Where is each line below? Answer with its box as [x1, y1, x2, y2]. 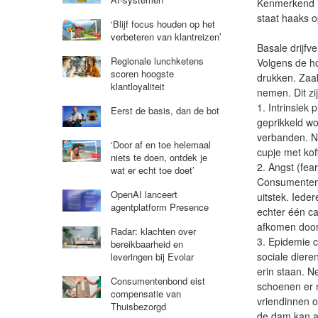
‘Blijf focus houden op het [110, 16, 215, 31]
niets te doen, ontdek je [110, 150, 207, 165]
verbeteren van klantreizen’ [110, 29, 221, 43]
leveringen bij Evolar [110, 250, 194, 264]
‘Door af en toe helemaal [110, 138, 211, 152]
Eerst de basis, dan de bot [110, 103, 219, 117]
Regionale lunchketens [110, 53, 204, 67]
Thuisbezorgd [110, 300, 166, 314]
